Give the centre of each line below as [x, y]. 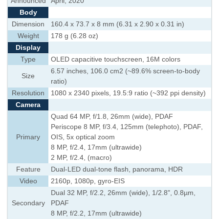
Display [28, 48]
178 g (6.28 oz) [75, 36]
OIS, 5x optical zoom [83, 137]
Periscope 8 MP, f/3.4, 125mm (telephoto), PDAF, [127, 127]
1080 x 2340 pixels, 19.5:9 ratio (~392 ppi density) [128, 93]
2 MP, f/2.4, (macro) [81, 158]
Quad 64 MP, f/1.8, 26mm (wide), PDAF [112, 117]
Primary [28, 137]
